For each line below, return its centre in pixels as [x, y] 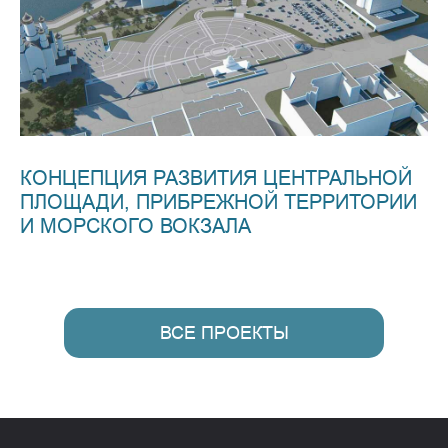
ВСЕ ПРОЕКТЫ [224, 333]
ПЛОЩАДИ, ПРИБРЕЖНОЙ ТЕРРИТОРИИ [218, 202]
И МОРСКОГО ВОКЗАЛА [135, 226]
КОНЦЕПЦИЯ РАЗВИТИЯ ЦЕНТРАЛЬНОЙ [216, 178]
